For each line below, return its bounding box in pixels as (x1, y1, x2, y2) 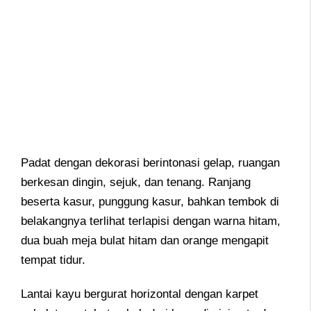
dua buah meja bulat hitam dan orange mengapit (21, 234, 269, 248)
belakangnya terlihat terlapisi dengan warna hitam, (21, 215, 280, 228)
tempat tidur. (21, 253, 85, 267)
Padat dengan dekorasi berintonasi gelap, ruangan (21, 156, 280, 170)
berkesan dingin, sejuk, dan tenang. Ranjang (21, 176, 251, 190)
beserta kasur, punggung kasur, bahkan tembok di (21, 195, 279, 209)
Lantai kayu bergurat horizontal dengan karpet (21, 287, 258, 301)
